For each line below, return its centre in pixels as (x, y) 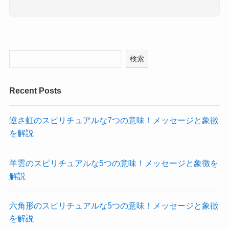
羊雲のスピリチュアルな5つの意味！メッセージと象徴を (113, 163)
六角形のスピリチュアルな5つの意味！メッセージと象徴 (113, 205)
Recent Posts (35, 90)
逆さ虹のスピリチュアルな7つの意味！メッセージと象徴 (113, 120)
